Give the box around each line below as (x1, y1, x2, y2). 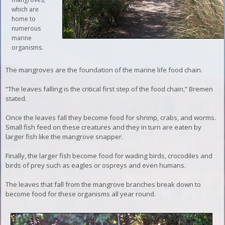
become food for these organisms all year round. (6, 189, 156, 198)
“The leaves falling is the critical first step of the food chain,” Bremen (6, 84, 213, 93)
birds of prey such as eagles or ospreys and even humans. (6, 160, 186, 170)
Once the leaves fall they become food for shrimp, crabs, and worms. (6, 113, 216, 122)
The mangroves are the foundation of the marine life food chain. (6, 65, 204, 74)
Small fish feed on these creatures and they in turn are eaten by (6, 122, 202, 132)
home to (12, 14, 36, 23)
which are (12, 5, 39, 14)
